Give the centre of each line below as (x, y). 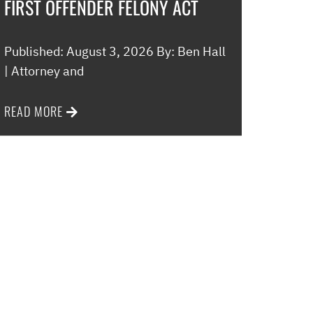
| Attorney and (44, 71)
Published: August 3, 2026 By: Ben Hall (115, 51)
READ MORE (34, 111)
